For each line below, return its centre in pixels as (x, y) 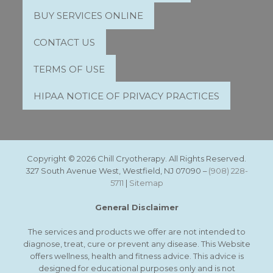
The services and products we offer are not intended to (136, 231)
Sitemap (146, 183)
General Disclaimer (136, 207)
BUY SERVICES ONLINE (89, 15)
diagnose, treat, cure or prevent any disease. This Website (136, 243)
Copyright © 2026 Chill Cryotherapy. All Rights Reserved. (136, 158)
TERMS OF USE (69, 69)
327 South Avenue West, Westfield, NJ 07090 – (117, 170)
